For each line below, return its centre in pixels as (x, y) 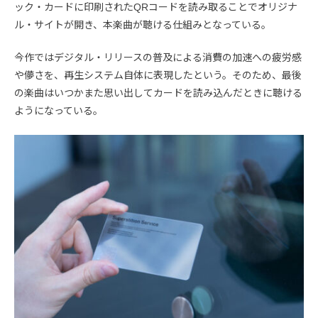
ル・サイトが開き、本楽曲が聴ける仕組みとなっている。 (143, 25)
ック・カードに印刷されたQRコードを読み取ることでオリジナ (156, 7)
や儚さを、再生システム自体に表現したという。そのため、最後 (158, 75)
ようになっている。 (59, 111)
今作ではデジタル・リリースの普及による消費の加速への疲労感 (158, 57)
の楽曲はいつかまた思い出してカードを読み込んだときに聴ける (158, 93)
